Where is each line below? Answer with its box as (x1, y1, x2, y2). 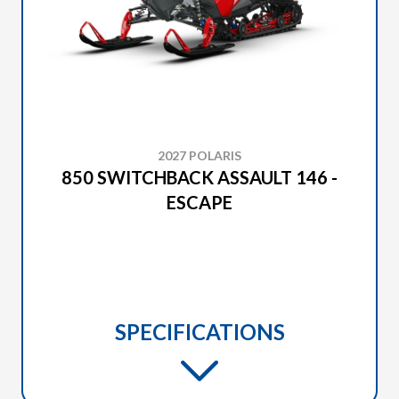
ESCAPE (167, 191, 232, 213)
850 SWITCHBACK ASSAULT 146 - (61, 167, 338, 188)
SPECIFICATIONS (114, 319, 285, 345)
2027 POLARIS (158, 148, 241, 163)
